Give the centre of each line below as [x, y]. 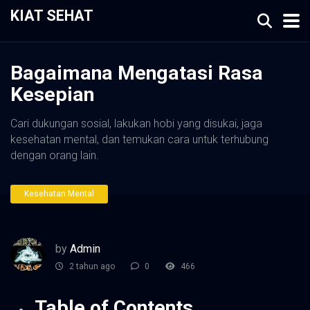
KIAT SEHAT [52, 16]
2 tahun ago [91, 267]
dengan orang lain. [55, 155]
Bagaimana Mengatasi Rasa [137, 73]
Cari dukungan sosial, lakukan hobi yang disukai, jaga [136, 124]
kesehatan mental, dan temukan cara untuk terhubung [139, 139]
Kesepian [52, 94]
